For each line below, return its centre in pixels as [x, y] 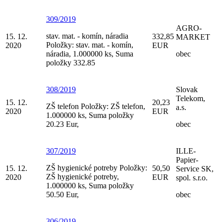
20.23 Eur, [62, 124]
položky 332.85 [71, 62]
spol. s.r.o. [192, 177]
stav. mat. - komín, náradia [87, 36]
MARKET [193, 37]
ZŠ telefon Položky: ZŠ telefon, [96, 106]
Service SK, [195, 168]
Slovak [187, 89]
